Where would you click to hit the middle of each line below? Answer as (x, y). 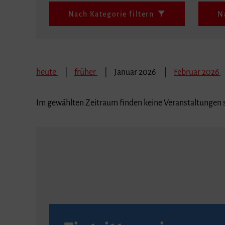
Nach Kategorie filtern (111, 14)
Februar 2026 (197, 72)
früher (86, 72)
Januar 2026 (136, 72)
